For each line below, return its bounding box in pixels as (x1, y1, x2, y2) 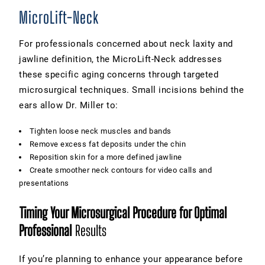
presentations (19, 178, 69, 188)
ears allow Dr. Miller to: (19, 99, 118, 111)
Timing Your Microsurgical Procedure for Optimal (20, 203, 227, 221)
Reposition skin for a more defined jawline (29, 152, 182, 161)
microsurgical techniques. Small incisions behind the (19, 84, 244, 95)
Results (75, 221, 106, 239)
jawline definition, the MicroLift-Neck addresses (19, 53, 222, 64)
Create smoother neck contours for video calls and (29, 165, 212, 174)
